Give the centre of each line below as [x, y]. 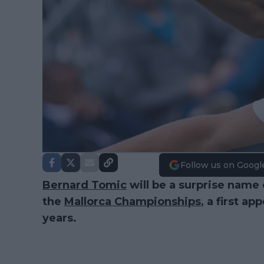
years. [60, 218]
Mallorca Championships [133, 202]
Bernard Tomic [85, 185]
